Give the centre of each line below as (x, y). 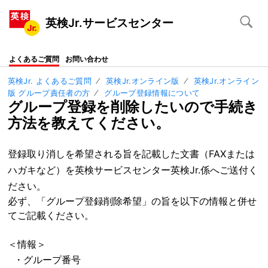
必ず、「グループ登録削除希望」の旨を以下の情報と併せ (132, 201)
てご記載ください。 (51, 216)
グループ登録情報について (152, 92)
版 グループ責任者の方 (49, 92)
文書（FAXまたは (217, 154)
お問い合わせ (87, 59)
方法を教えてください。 (89, 123)
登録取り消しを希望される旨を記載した (94, 154)
